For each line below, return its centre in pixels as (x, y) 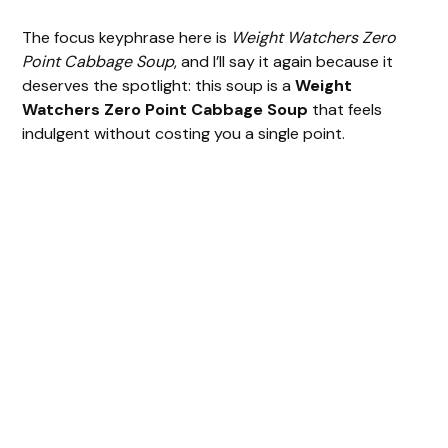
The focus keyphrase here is (127, 37)
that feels (345, 109)
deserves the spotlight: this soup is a (159, 85)
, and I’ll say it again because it (284, 61)
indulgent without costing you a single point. (184, 133)
